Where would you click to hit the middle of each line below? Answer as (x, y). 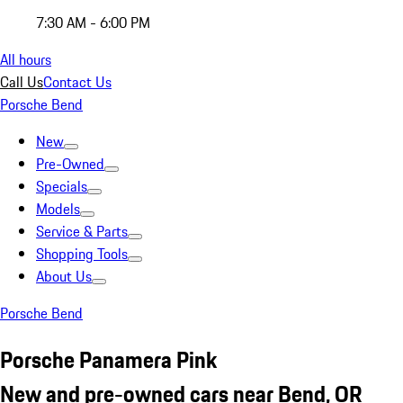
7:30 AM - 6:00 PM (93, 22)
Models (58, 209)
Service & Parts (82, 231)
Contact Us (77, 82)
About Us (64, 276)
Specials (62, 186)
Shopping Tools (82, 254)
